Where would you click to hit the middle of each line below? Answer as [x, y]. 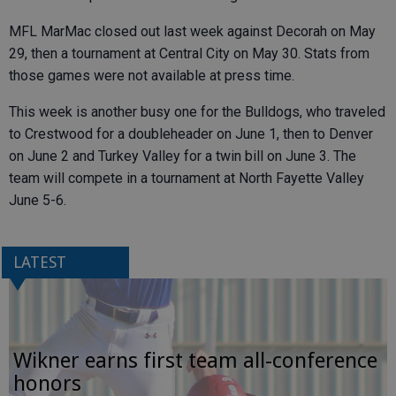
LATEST [39, 263]
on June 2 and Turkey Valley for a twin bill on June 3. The [183, 156]
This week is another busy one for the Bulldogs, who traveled [197, 112]
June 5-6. [38, 201]
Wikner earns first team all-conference [195, 360]
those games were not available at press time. [152, 76]
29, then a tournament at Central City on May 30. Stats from [189, 54]
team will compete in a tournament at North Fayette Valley [187, 179]
